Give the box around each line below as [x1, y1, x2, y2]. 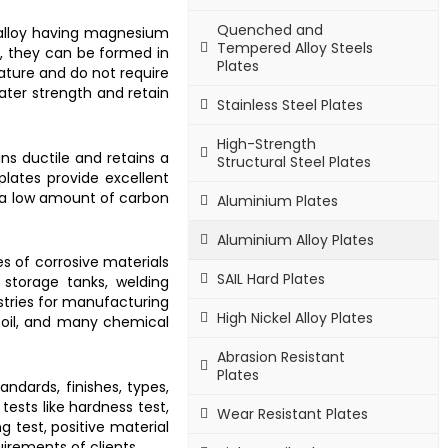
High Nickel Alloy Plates [217, 307, 374, 328]
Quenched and [217, 19, 324, 40]
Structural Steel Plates [217, 151, 372, 172]
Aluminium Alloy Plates [217, 229, 375, 250]
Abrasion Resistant [217, 346, 346, 367]
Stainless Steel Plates [217, 94, 364, 115]
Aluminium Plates [217, 190, 339, 211]
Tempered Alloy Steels [217, 37, 374, 58]
